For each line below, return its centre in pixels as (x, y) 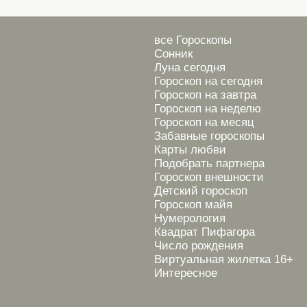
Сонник (173, 54)
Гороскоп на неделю (208, 109)
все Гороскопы (193, 40)
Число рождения (199, 246)
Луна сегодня (190, 67)
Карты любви (190, 150)
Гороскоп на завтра (205, 95)
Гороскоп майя (193, 205)
